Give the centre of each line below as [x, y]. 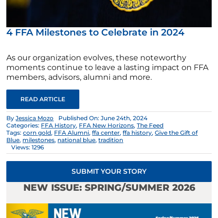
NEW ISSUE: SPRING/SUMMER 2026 [109, 188]
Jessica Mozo [35, 118]
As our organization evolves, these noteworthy [97, 57]
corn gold [37, 132]
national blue [77, 140]
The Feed [150, 125]
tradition [111, 140]
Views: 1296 [28, 147]
